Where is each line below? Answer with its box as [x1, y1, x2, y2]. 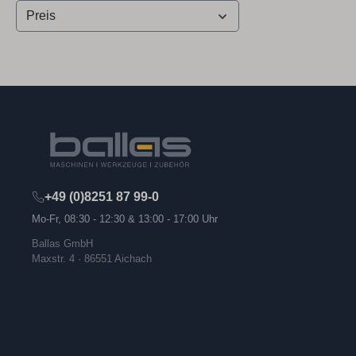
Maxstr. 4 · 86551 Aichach [32, 252, 152, 265]
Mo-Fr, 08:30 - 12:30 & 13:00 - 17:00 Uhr [32, 212, 218, 225]
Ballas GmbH [32, 237, 93, 250]
